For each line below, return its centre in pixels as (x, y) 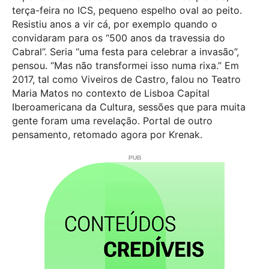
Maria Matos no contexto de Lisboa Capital (111, 93)
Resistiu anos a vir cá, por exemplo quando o (115, 24)
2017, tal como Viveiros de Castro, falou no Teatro (126, 79)
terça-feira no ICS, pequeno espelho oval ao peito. (127, 10)
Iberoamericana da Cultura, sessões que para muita (129, 107)
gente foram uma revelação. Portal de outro (112, 120)
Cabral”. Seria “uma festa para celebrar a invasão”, (125, 51)
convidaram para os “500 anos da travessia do (119, 38)
